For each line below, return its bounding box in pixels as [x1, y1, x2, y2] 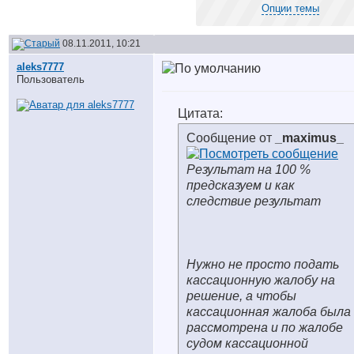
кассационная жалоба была [186, 305, 351, 318]
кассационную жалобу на [186, 273, 335, 287]
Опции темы [262, 2, 319, 14]
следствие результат [186, 194, 321, 208]
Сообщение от [186, 131, 275, 145]
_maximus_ [275, 131, 344, 145]
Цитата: [178, 107, 223, 120]
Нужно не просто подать [186, 258, 339, 271]
